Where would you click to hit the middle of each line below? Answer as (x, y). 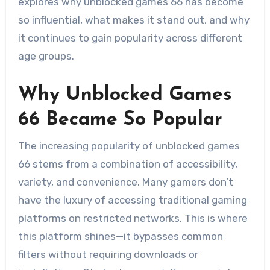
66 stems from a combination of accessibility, (127, 164)
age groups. (46, 56)
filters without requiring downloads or (108, 254)
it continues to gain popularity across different (130, 38)
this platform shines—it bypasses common (120, 236)
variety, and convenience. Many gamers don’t (125, 182)
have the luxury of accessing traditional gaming (132, 200)
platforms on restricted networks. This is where (133, 218)
